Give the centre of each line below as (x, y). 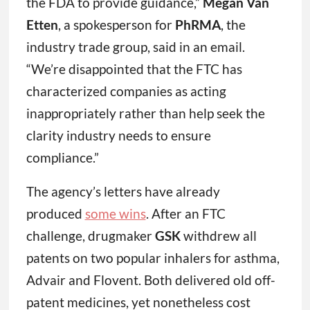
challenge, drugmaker (90, 236)
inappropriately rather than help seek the (145, 113)
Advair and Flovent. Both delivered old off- (151, 280)
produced (54, 214)
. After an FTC (185, 214)
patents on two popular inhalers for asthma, (153, 258)
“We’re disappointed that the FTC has (134, 69)
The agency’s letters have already (123, 192)
